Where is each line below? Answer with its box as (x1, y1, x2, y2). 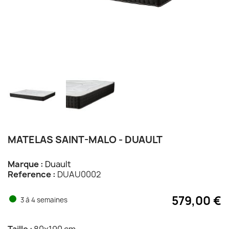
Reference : (8, 168, 56, 180)
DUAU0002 (56, 168, 101, 180)
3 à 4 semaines (20, 195, 67, 204)
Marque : (8, 158, 43, 170)
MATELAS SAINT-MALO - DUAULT (8, 132, 163, 146)
